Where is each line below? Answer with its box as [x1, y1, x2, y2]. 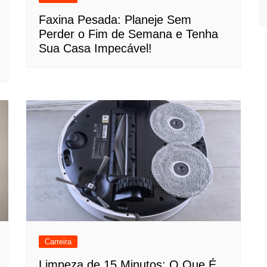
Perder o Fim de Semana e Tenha [39, 27, 218, 41]
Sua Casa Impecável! [39, 42, 152, 55]
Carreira [45, 237, 72, 246]
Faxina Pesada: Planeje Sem [39, 13, 191, 26]
